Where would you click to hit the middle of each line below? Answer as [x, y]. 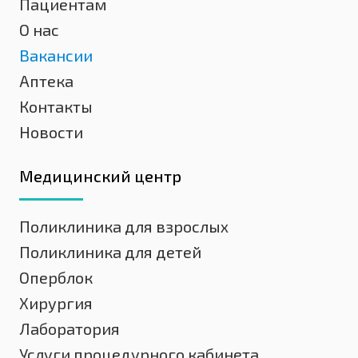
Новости [51, 132]
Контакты [56, 106]
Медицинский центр [100, 176]
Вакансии [56, 55]
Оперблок [56, 277]
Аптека [46, 81]
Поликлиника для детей [110, 252]
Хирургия [56, 303]
